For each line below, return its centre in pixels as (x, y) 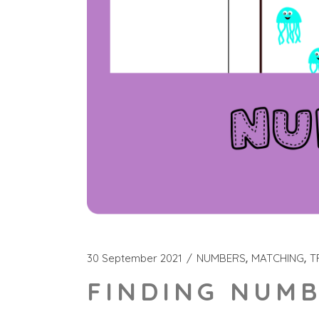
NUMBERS (221, 258)
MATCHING (278, 258)
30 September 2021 (135, 258)
